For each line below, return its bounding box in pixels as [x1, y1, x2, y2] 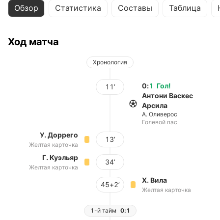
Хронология [93, 58, 127, 66]
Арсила [142, 101, 167, 110]
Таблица [169, 3, 201, 13]
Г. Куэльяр [42, 153, 78, 162]
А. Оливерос [142, 110, 177, 118]
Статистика [55, 3, 101, 13]
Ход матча [8, 36, 59, 48]
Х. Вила [142, 176, 167, 184]
